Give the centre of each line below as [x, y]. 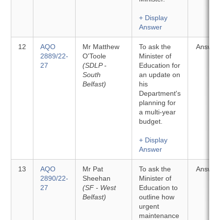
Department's [160, 93]
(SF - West [99, 188]
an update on [160, 75]
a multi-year [158, 112]
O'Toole [95, 56]
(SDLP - [95, 65]
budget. [151, 121]
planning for [158, 103]
